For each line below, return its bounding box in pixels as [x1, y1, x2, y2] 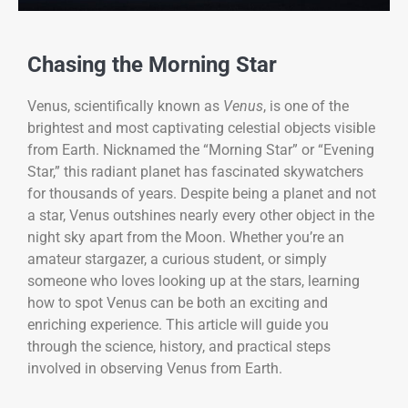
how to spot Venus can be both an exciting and [27, 293, 328, 311]
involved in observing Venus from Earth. [27, 359, 282, 377]
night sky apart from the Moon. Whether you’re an [27, 228, 344, 246]
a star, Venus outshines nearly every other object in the [27, 206, 374, 224]
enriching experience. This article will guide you [27, 315, 329, 333]
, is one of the [263, 97, 349, 115]
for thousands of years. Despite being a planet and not [27, 184, 376, 202]
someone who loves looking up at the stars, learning [27, 271, 360, 290]
